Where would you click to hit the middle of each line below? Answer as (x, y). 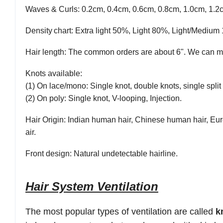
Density (39, 31)
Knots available (53, 74)
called (203, 212)
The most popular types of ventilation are (108, 212)
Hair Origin (45, 120)
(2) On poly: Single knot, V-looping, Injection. (105, 99)
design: (59, 154)
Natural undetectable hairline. (126, 154)
